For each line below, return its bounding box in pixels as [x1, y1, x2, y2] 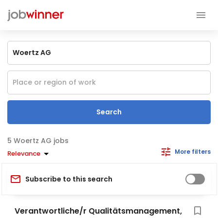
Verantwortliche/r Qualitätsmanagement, [15, 205, 182, 217]
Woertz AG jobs [14, 136, 69, 145]
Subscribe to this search [25, 174, 112, 184]
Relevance [7, 148, 40, 158]
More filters [175, 147, 211, 156]
